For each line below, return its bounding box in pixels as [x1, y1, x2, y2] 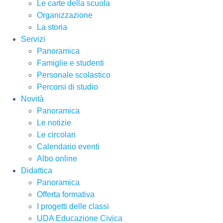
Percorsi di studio [37, 83, 98, 92]
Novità [21, 95, 44, 104]
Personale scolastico [37, 71, 111, 80]
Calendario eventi [37, 142, 100, 151]
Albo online [37, 154, 77, 163]
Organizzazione [37, 11, 93, 20]
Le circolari [37, 130, 76, 139]
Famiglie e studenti [37, 59, 104, 68]
